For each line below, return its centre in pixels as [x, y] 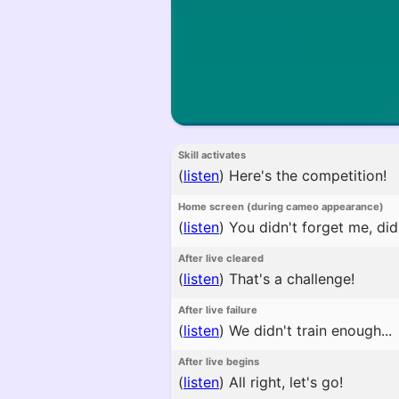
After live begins [219, 362]
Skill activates [212, 155]
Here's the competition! [305, 175]
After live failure [218, 310]
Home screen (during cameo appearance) [281, 207]
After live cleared [221, 258]
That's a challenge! [289, 279]
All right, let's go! [284, 382]
